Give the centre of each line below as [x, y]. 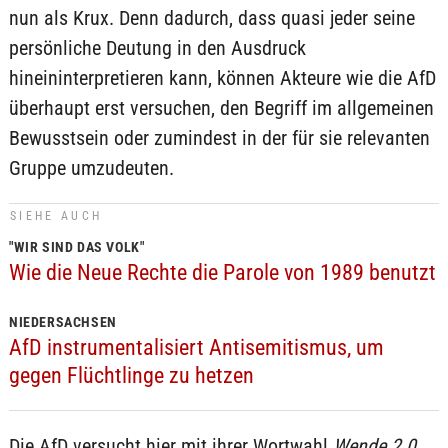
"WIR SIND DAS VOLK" [76, 247]
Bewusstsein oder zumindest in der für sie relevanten [219, 138]
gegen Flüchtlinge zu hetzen [131, 375]
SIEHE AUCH [56, 216]
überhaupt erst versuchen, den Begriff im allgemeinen [221, 108]
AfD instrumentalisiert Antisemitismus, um [196, 347]
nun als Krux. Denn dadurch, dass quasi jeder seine [211, 18]
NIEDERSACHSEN [62, 322]
